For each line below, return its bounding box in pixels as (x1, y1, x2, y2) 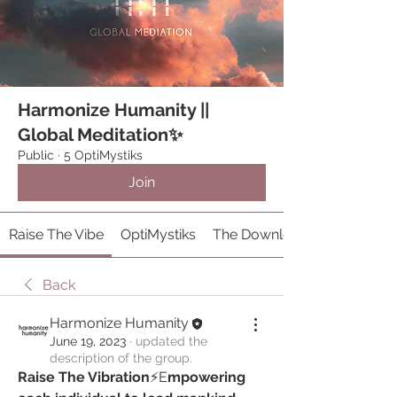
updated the (136, 334, 207, 349)
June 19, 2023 (50, 334, 126, 349)
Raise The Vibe (8, 226, 104, 244)
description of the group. (50, 351, 192, 366)
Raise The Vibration (18, 369, 150, 386)
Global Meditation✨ (18, 124, 183, 146)
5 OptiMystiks (64, 148, 143, 163)
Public (18, 148, 54, 163)
